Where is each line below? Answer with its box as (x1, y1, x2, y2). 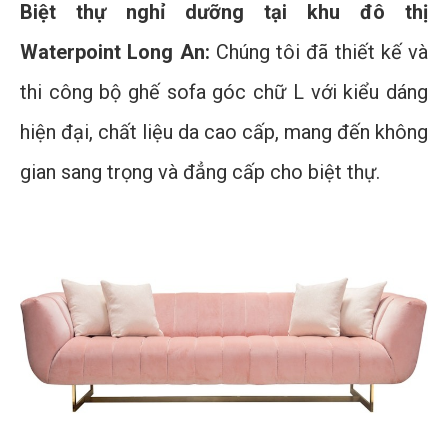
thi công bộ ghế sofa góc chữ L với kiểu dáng (20, 80, 428, 105)
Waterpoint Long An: (20, 40, 210, 65)
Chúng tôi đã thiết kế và (209, 40, 428, 65)
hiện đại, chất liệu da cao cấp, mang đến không (20, 120, 428, 145)
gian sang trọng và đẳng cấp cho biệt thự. (20, 160, 380, 185)
